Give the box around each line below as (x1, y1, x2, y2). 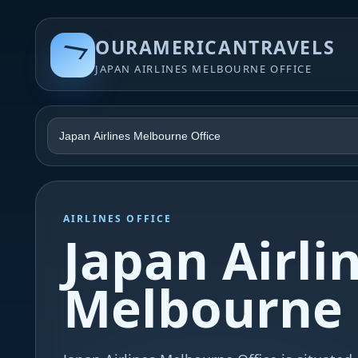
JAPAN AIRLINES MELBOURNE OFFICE (95, 62, 312, 76)
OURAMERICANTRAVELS (95, 34, 336, 60)
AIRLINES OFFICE (63, 212, 173, 225)
